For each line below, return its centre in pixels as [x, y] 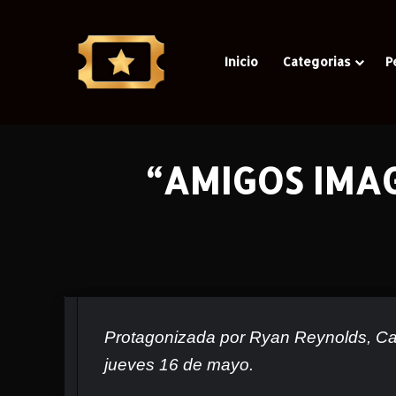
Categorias [317, 61]
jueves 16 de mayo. [179, 365]
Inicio [241, 61]
